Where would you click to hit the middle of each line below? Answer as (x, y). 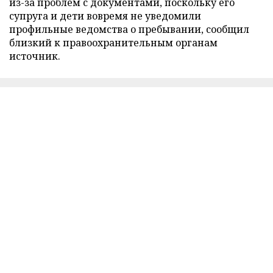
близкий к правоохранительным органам (113, 42)
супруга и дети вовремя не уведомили (105, 16)
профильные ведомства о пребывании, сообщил (129, 29)
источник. (35, 56)
